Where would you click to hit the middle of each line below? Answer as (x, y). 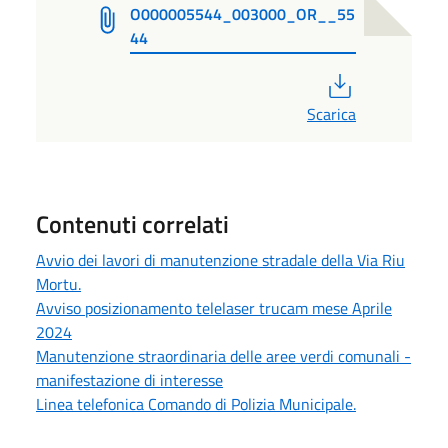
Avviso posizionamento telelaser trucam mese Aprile (214, 307)
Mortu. (58, 283)
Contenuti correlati (132, 223)
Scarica (331, 113)
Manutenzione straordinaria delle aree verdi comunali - (223, 355)
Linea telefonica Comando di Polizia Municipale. (196, 403)
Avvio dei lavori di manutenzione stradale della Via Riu (220, 259)
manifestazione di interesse (129, 379)
